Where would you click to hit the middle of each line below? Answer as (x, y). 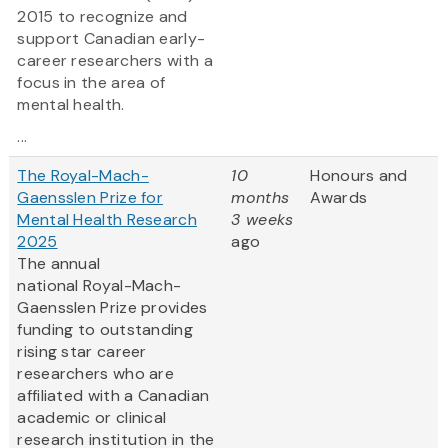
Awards (339, 198)
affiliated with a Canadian (113, 396)
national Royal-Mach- (99, 286)
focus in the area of (91, 83)
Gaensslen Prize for (90, 198)
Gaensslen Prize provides (112, 308)
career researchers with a (115, 61)
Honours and (359, 176)
